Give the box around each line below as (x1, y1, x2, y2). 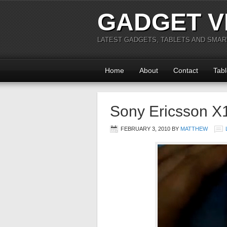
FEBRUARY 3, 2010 (121, 126, 170, 132)
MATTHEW (180, 126, 208, 132)
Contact (173, 66, 198, 74)
